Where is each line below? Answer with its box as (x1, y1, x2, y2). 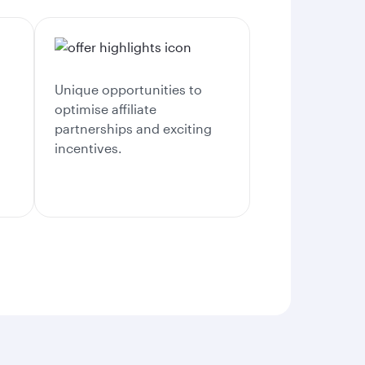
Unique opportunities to (54, 81, 202, 97)
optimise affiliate (54, 101, 156, 117)
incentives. (54, 140, 122, 156)
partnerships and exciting (54, 121, 212, 136)
